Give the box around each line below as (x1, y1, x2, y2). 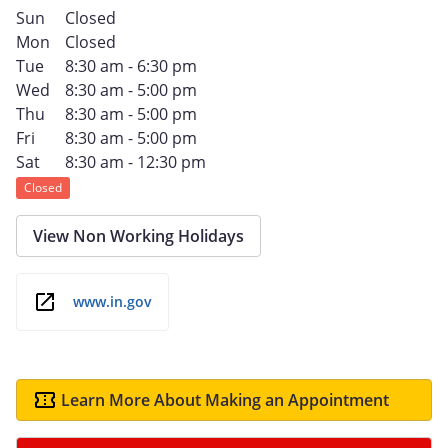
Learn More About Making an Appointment (61, 388, 389, 411)
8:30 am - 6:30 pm (64, 54, 197, 77)
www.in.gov (73, 292, 152, 312)
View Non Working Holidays (33, 224, 244, 247)
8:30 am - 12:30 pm (64, 150, 206, 173)
